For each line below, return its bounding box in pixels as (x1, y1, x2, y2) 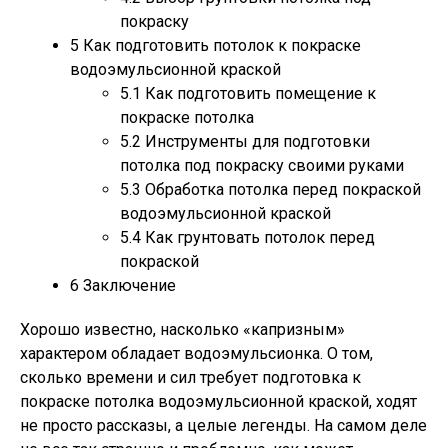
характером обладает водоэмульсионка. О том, (20, 344, 373, 363)
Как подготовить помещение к (141, 84, 376, 103)
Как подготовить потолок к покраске (79, 36, 361, 55)
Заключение (79, 276, 176, 295)
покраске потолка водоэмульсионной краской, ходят (20, 392, 417, 411)
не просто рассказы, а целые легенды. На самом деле (20, 416, 427, 435)
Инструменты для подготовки (141, 132, 370, 151)
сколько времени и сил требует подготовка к (20, 368, 361, 387)
